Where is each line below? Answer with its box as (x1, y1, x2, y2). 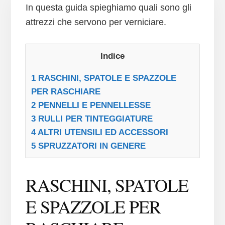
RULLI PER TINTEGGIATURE (35, 114, 153, 124)
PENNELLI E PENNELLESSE (35, 100, 151, 110)
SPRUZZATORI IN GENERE (35, 141, 146, 151)
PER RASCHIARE (31, 87, 100, 97)
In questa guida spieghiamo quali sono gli (25, 3, 191, 13)
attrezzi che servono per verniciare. (25, 17, 166, 28)
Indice (100, 51, 125, 61)
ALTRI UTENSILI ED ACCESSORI (35, 128, 168, 138)
